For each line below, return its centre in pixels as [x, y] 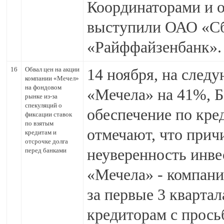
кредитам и [41, 132]
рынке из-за [41, 96]
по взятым [39, 123]
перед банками [46, 150]
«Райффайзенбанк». [154, 47]
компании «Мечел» [52, 78]
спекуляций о [43, 105]
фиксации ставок [48, 114]
